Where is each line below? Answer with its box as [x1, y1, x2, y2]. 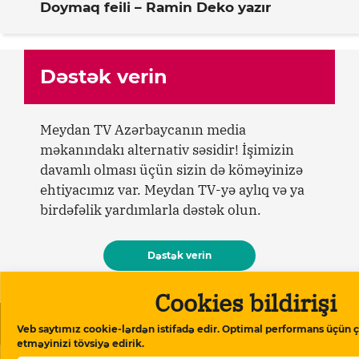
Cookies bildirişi [155, 287, 337, 318]
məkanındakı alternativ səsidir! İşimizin [40, 140, 294, 159]
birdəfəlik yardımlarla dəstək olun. [40, 200, 261, 219]
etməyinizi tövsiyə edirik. [17, 337, 144, 349]
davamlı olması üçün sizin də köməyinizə [40, 160, 303, 179]
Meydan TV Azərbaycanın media [40, 120, 246, 139]
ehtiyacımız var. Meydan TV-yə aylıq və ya [40, 180, 305, 199]
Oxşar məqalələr [10, 312, 174, 336]
